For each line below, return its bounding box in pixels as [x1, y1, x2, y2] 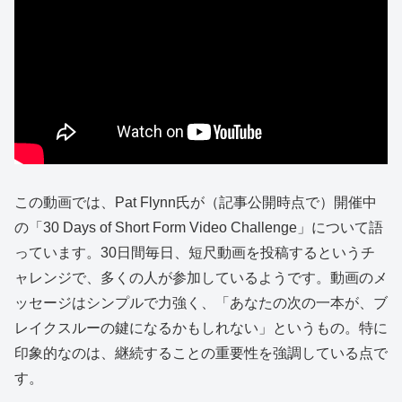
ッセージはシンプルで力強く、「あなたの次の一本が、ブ [14, 294, 388, 310]
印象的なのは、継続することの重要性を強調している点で [14, 345, 388, 361]
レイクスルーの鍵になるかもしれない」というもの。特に [14, 319, 388, 336]
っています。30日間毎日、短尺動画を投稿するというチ [14, 244, 375, 260]
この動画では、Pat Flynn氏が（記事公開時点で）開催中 [14, 194, 377, 210]
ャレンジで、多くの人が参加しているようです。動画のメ [14, 269, 388, 285]
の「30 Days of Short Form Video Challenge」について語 [14, 219, 383, 235]
